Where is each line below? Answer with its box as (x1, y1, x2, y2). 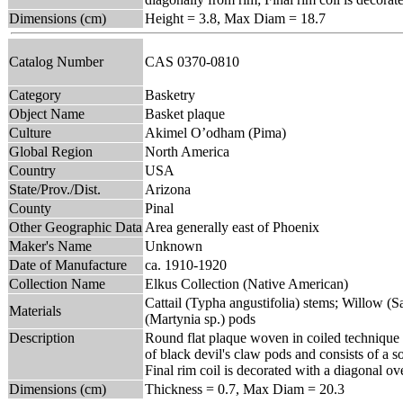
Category (9, 86, 61, 103)
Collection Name (9, 275, 105, 291)
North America (145, 143, 229, 159)
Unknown (145, 237, 202, 254)
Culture (9, 124, 51, 140)
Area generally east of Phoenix (145, 219, 319, 235)
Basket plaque (145, 105, 225, 121)
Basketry (145, 86, 195, 103)
